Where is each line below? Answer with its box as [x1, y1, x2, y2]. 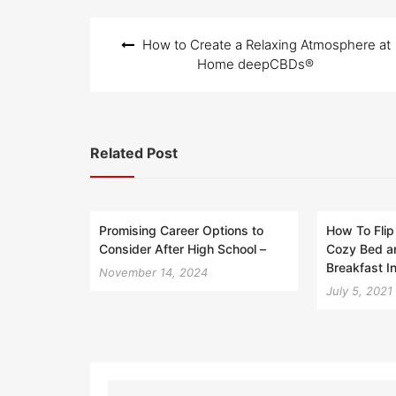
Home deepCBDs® [197, 56, 314, 72]
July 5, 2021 [326, 283, 393, 298]
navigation [89, 46, 186, 69]
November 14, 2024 [99, 264, 208, 279]
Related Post [90, 144, 178, 162]
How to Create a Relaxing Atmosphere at [141, 36, 391, 53]
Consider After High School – [99, 240, 266, 256]
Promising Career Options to [99, 222, 263, 238]
